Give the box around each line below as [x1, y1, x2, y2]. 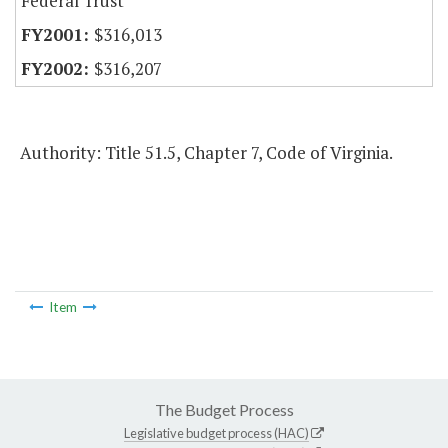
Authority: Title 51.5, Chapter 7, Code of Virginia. [20, 141, 393, 165]
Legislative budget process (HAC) [124, 424, 309, 441]
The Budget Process [154, 399, 294, 419]
